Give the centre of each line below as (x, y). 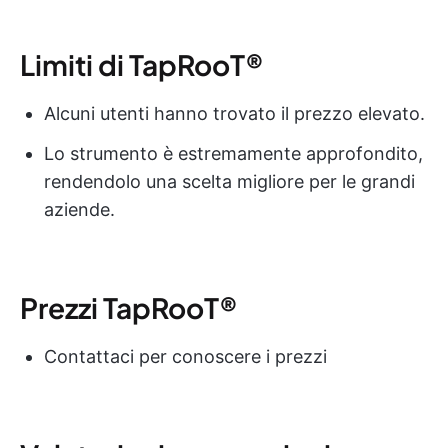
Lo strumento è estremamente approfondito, (233, 154)
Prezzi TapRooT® (129, 308)
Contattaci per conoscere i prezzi (185, 357)
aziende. (79, 210)
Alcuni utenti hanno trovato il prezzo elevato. (234, 114)
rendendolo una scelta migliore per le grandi (229, 182)
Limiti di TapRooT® (142, 65)
